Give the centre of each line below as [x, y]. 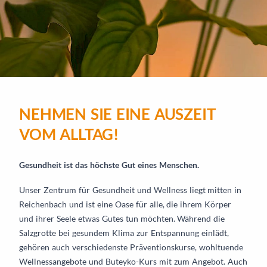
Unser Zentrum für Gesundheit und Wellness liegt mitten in [131, 190]
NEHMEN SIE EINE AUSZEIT [117, 114]
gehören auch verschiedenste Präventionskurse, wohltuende [131, 247]
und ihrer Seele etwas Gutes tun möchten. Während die [122, 218]
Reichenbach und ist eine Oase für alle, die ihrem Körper [125, 204]
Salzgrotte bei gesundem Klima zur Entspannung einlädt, [124, 232]
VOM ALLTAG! [69, 134]
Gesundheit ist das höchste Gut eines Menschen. [109, 164]
